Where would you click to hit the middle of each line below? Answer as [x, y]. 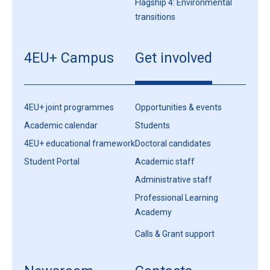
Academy [153, 215]
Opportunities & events [178, 108]
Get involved [174, 58]
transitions [155, 20]
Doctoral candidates [173, 144]
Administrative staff [174, 180]
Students [152, 126]
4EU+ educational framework [80, 144]
